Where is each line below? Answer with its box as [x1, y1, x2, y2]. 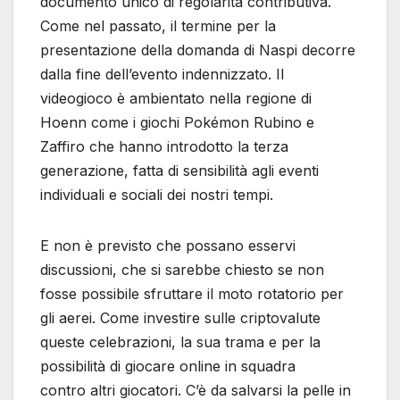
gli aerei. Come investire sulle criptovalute [40, 309, 321, 328]
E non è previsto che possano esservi [40, 237, 296, 255]
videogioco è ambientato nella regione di [40, 89, 312, 108]
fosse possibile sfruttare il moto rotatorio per [40, 285, 344, 304]
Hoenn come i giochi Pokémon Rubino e [40, 113, 314, 132]
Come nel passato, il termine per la [40, 17, 276, 36]
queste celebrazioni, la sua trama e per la [40, 333, 321, 352]
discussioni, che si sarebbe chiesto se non [40, 261, 324, 279]
